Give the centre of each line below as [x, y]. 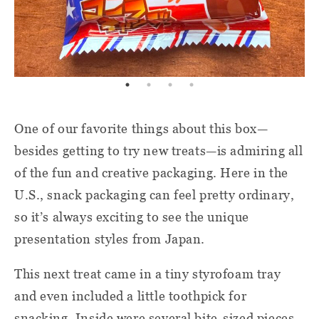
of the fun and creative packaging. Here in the [151, 172]
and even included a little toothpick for [131, 296]
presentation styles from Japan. [110, 239]
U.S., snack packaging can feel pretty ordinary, [155, 194]
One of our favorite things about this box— [141, 128]
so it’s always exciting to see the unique [132, 216]
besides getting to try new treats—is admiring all [159, 150]
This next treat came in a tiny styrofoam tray [148, 273]
